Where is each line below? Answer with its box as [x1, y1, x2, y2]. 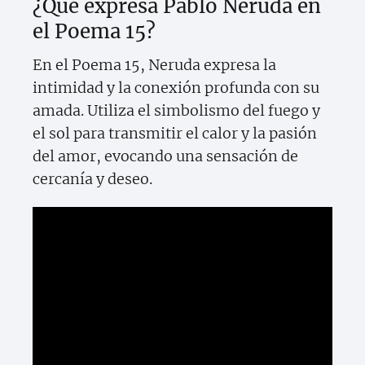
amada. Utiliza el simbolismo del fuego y [33, 101, 320, 121]
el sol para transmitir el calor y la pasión [33, 124, 317, 143]
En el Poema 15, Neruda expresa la [33, 55, 276, 75]
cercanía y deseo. [33, 169, 152, 189]
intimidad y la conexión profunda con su [33, 78, 319, 98]
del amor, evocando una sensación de [33, 147, 298, 166]
